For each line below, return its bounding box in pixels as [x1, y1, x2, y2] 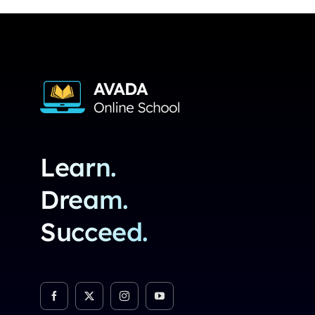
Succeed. [39, 215, 149, 247]
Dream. [39, 183, 129, 215]
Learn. [39, 150, 117, 183]
